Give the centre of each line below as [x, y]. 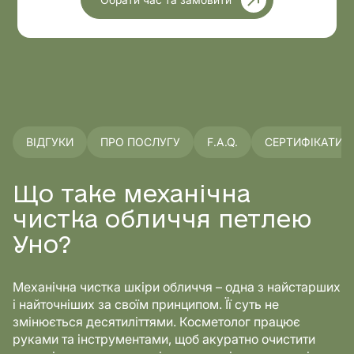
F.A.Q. [222, 142]
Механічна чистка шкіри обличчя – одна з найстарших [177, 287]
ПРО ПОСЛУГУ [140, 142]
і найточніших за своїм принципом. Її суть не [146, 304]
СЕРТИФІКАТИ [304, 142]
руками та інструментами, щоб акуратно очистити [164, 339]
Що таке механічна [132, 196]
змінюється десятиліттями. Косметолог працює [156, 322]
